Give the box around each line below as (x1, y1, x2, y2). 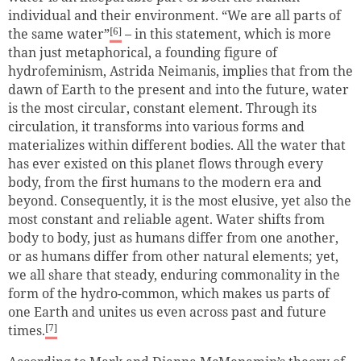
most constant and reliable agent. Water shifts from (8, 210, 325, 229)
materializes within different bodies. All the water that (8, 136, 346, 155)
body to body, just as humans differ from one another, (8, 229, 338, 247)
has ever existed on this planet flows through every (8, 155, 323, 173)
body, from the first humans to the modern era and (8, 173, 322, 192)
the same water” (8, 25, 110, 44)
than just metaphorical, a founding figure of (8, 44, 277, 62)
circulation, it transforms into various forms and (8, 118, 305, 136)
